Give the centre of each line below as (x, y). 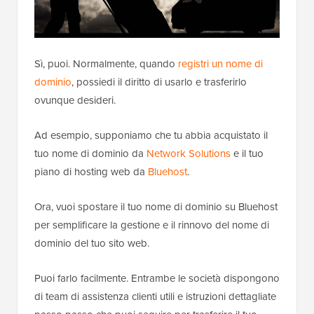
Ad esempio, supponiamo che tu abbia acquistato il (151, 135)
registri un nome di (220, 63)
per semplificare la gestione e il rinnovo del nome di (152, 225)
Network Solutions (189, 153)
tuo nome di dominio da (90, 153)
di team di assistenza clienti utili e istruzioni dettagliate (155, 296)
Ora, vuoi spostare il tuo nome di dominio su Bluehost (156, 206)
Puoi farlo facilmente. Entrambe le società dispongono (157, 278)
